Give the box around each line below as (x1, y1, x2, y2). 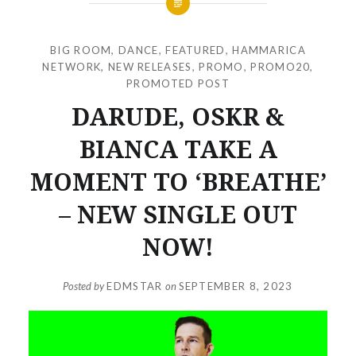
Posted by (63, 280, 107, 293)
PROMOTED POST (126, 76, 230, 90)
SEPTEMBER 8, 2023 (178, 280, 293, 293)
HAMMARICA (232, 43, 306, 56)
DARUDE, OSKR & (72, 99, 284, 133)
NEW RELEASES (107, 60, 192, 73)
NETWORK (42, 60, 102, 73)
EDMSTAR (106, 280, 163, 293)
